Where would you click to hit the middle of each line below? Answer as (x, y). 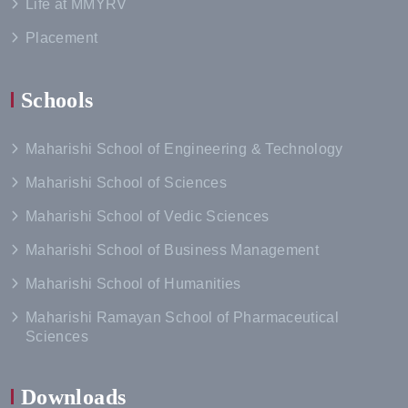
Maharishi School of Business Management (173, 250)
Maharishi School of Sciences (127, 182)
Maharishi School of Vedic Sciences (148, 216)
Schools (57, 100)
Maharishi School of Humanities (133, 283)
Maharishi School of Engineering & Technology (184, 148)
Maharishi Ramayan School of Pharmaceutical (183, 317)
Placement (62, 37)
